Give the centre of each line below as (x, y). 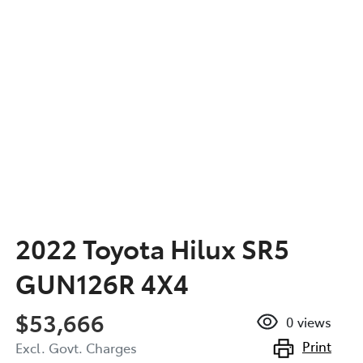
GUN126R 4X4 (102, 282)
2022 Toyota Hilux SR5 (152, 248)
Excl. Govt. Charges (76, 347)
